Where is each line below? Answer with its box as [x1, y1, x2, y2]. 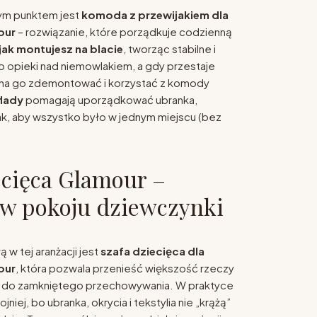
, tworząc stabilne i [122, 41, 216, 55]
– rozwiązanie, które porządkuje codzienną [15, 24, 232, 38]
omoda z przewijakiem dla [87, 7, 229, 21]
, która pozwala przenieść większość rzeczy [15, 260, 234, 275]
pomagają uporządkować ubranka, [23, 92, 197, 106]
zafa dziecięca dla [105, 243, 204, 258]
